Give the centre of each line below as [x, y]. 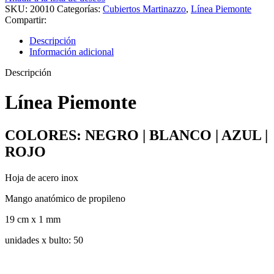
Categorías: [79, 9]
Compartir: [26, 20]
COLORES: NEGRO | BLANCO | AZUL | [136, 135]
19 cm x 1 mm [33, 219]
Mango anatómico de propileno [65, 198]
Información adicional [72, 51]
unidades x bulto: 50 [44, 240]
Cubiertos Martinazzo [144, 9]
